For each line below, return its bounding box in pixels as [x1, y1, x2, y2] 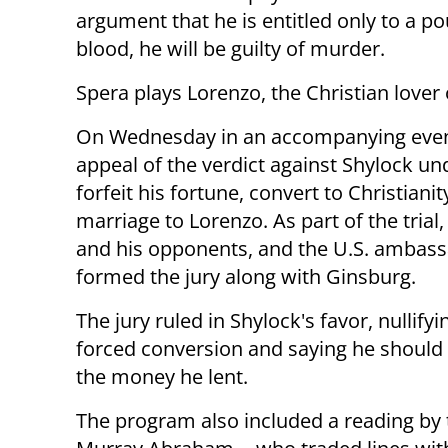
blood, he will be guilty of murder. [76, 35, 385, 63]
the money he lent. [76, 363, 248, 391]
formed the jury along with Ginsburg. [76, 263, 416, 291]
